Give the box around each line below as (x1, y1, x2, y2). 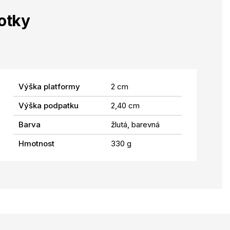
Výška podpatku (18, 100, 79, 110)
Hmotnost (18, 138, 55, 148)
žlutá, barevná (111, 119, 160, 129)
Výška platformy (18, 81, 81, 91)
